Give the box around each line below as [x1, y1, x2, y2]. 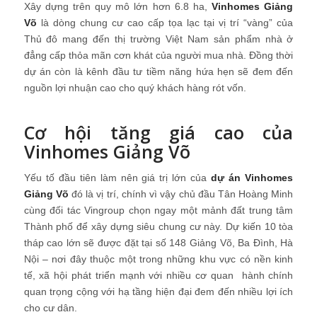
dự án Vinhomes [211, 171, 294, 183]
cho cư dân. [23, 301, 77, 313]
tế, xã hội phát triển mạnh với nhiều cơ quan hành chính [23, 269, 294, 281]
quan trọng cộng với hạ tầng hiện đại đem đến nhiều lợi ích [23, 285, 294, 297]
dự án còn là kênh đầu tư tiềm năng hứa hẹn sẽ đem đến [23, 66, 294, 78]
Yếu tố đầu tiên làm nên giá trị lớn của [23, 171, 212, 183]
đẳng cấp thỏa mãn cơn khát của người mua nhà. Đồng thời [23, 50, 294, 62]
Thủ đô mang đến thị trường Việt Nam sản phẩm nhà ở [23, 33, 294, 45]
